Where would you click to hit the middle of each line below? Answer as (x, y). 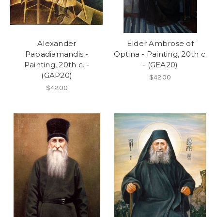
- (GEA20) (160, 64)
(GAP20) (57, 75)
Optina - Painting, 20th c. (160, 54)
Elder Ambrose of (160, 43)
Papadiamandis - (57, 54)
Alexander (57, 43)
